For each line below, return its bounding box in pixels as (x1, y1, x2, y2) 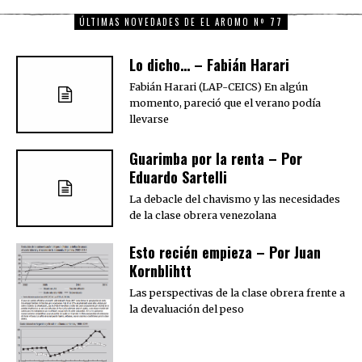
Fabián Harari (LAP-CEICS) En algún (129, 80, 308, 93)
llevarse (129, 112, 169, 125)
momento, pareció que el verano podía (129, 96, 321, 109)
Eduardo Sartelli (129, 166, 227, 187)
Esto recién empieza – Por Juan (129, 241, 321, 263)
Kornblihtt (129, 259, 192, 281)
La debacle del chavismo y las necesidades (129, 192, 340, 205)
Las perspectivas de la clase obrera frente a (129, 286, 345, 299)
